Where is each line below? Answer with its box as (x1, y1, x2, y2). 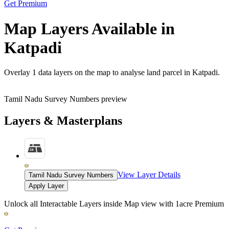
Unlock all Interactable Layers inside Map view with (4, 199, 173, 209)
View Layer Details (118, 170, 180, 179)
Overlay (4, 68, 30, 77)
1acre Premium (175, 199, 224, 209)
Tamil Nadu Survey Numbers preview (4, 95, 127, 104)
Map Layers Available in (4, 19, 175, 38)
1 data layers (32, 68, 73, 77)
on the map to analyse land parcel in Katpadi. (75, 68, 220, 77)
